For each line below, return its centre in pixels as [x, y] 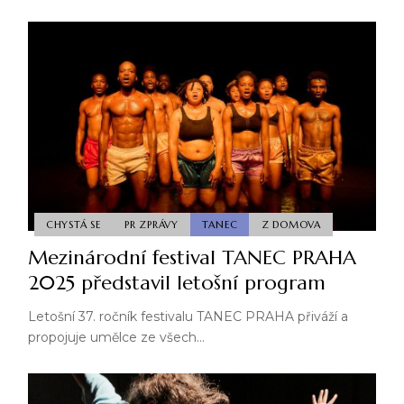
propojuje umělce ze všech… [116, 338]
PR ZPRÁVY [152, 224]
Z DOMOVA [291, 224]
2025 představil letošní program [176, 283]
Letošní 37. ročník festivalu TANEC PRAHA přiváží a [188, 317]
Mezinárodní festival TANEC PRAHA [192, 258]
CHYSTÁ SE [73, 224]
